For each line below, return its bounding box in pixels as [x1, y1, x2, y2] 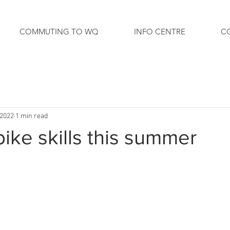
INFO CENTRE [133, 27, 185, 36]
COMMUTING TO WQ [19, 27, 99, 36]
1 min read [15, 111, 48, 121]
